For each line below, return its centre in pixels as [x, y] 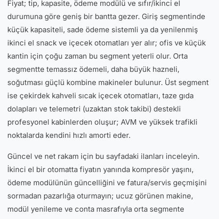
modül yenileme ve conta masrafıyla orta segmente [96, 209]
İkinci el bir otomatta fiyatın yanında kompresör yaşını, [100, 169]
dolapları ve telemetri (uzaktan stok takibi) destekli [94, 109]
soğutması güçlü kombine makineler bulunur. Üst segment [108, 82]
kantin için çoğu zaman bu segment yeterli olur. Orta [98, 56]
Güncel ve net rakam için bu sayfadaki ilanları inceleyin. [103, 156]
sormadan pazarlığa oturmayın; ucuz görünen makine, [100, 196]
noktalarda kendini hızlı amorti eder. [69, 135]
